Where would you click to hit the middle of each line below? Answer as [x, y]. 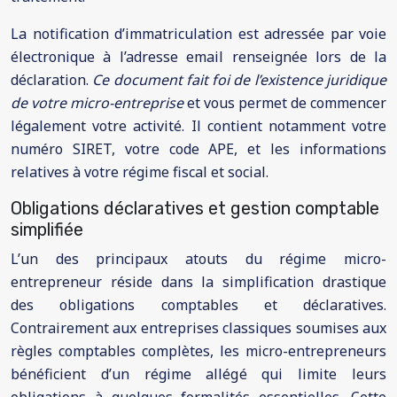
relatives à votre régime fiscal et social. [140, 172]
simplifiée [47, 230]
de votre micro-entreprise [99, 103]
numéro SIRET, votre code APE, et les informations [198, 149]
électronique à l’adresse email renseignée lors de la [198, 57]
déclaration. [52, 80]
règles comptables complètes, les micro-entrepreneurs [198, 351]
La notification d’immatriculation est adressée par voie [198, 34]
